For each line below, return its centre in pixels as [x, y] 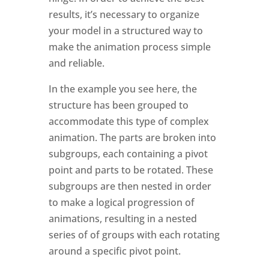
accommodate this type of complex [128, 121]
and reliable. [76, 63]
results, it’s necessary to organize [124, 14]
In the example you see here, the [122, 89]
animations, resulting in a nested [122, 219]
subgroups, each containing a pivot [128, 154]
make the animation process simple [129, 47]
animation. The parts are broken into [132, 138]
